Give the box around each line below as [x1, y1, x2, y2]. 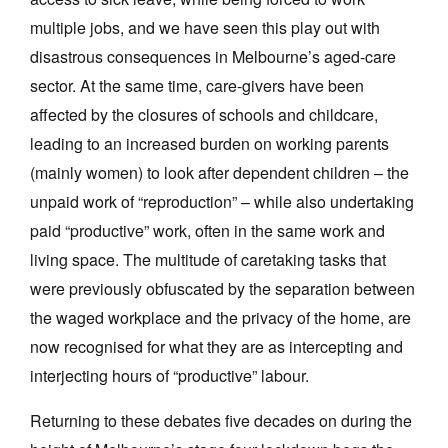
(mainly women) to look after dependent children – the [30, 160, 409, 184]
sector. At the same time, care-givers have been [30, 73, 364, 97]
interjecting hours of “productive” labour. [30, 363, 309, 387]
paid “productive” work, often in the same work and [30, 218, 385, 242]
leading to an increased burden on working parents [30, 131, 389, 155]
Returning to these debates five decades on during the [30, 408, 412, 432]
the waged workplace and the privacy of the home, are [30, 305, 411, 329]
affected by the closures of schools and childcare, [30, 102, 378, 126]
